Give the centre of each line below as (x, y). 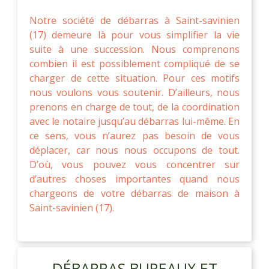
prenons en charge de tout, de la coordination (134, 107)
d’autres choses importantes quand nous (134, 179)
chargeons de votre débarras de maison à (134, 193)
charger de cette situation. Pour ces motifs (134, 78)
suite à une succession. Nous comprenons (134, 49)
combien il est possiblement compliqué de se (134, 63)
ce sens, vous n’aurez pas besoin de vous (134, 135)
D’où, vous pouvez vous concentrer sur (134, 164)
